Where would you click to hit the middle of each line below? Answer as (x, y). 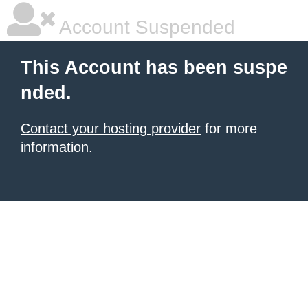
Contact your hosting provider (111, 129)
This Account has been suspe (154, 67)
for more (229, 129)
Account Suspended (145, 27)
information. (57, 147)
